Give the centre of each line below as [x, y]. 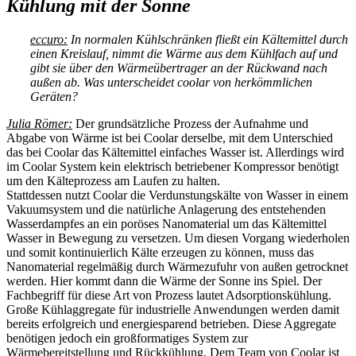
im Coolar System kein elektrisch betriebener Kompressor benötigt [172, 166]
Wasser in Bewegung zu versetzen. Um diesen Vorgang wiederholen [178, 238]
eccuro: [49, 39]
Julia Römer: [39, 123]
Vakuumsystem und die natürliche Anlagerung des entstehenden [166, 209]
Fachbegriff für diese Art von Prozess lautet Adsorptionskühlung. [169, 295]
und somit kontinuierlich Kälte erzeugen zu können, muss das [160, 252]
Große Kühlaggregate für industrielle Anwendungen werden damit [173, 309]
